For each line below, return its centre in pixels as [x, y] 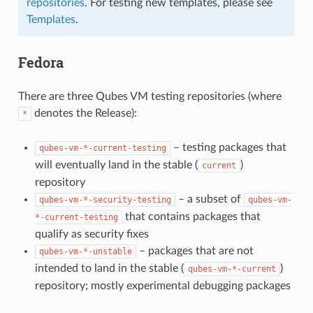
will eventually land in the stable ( [116, 165]
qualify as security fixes [92, 234]
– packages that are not [195, 250]
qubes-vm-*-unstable [85, 251]
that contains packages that [191, 216]
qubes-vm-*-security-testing [105, 199]
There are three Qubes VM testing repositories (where [150, 96]
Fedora [41, 62]
